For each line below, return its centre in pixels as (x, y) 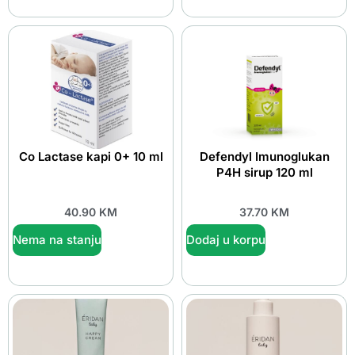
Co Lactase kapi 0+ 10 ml (91, 157)
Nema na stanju (57, 239)
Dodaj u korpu (226, 239)
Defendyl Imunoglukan (264, 157)
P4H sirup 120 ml (264, 173)
